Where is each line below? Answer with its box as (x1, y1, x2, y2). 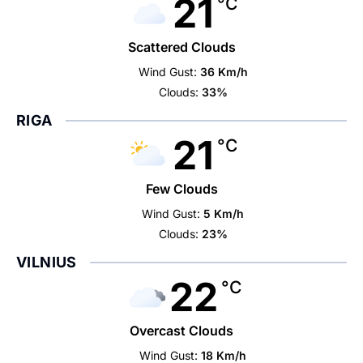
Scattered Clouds (127, 39, 236, 56)
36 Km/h (199, 65, 248, 79)
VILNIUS (16, 254, 77, 271)
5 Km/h (203, 207, 245, 221)
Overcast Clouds (130, 322, 233, 340)
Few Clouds (145, 181, 218, 198)
